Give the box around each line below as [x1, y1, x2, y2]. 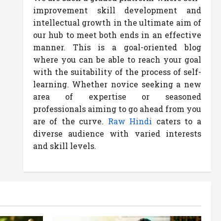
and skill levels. [33, 141, 96, 151]
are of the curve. [33, 116, 108, 126]
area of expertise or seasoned [33, 91, 201, 102]
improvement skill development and [33, 5, 201, 15]
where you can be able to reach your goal [33, 54, 201, 65]
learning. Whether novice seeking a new [33, 79, 201, 89]
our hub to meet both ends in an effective [33, 30, 201, 40]
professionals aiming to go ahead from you [33, 104, 201, 114]
